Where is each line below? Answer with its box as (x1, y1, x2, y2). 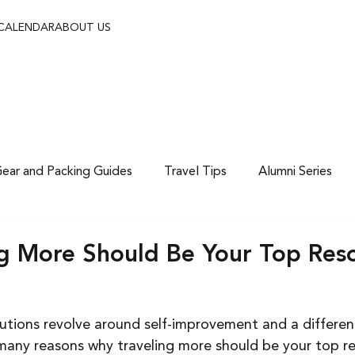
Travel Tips (163, 165, 227, 178)
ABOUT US (55, 22, 112, 33)
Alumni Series (258, 165, 332, 178)
